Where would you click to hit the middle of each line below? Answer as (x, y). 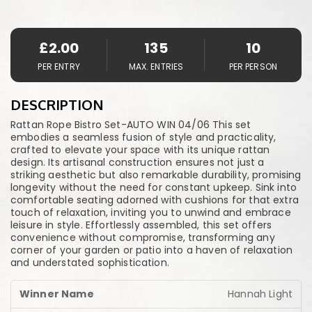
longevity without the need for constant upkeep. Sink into (154, 187)
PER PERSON (253, 67)
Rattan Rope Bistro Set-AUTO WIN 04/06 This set (131, 125)
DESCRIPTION (57, 104)
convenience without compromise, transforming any (143, 237)
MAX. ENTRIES (156, 67)
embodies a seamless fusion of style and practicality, (143, 137)
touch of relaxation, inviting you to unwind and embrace (151, 212)
